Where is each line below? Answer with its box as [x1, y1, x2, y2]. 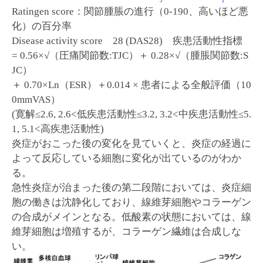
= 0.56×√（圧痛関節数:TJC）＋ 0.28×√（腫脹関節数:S [12, 50, 248, 62]
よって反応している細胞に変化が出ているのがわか [12, 153, 241, 164]
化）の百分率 [12, 21, 72, 32]
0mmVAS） [12, 94, 60, 106]
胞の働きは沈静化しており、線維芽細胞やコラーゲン [12, 197, 251, 208]
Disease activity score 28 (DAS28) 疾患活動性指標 [12, 35, 242, 47]
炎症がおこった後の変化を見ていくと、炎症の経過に [12, 138, 251, 150]
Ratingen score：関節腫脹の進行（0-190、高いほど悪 [12, 6, 248, 18]
